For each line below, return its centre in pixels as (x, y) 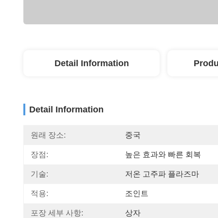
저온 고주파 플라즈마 (162, 174)
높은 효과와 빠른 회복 (163, 154)
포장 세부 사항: (57, 213)
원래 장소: (48, 135)
